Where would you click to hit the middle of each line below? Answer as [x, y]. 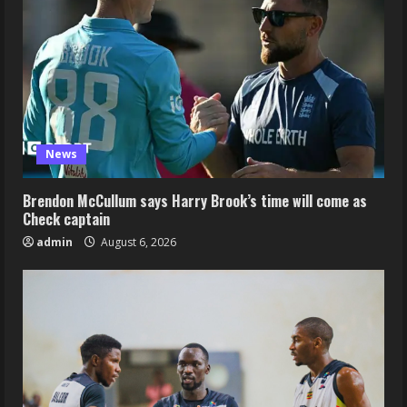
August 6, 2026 [137, 242]
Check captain [66, 218]
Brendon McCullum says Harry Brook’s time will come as [195, 200]
